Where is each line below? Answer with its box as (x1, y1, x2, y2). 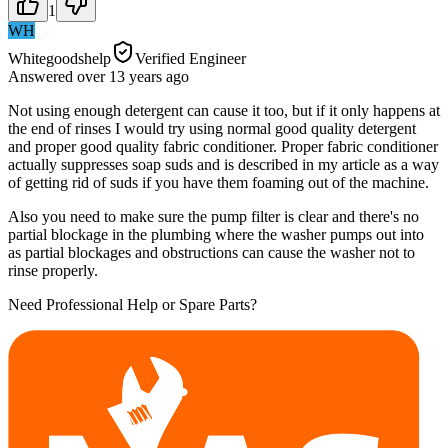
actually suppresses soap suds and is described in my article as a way (8, 155, 439, 173)
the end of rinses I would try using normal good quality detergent (8, 119, 416, 137)
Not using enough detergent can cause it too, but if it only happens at (8, 101, 440, 119)
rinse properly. (8, 261, 98, 279)
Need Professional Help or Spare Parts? (8, 295, 257, 313)
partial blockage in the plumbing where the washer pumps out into (8, 225, 424, 243)
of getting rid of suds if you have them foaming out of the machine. (8, 173, 429, 191)
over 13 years (77, 67, 162, 85)
